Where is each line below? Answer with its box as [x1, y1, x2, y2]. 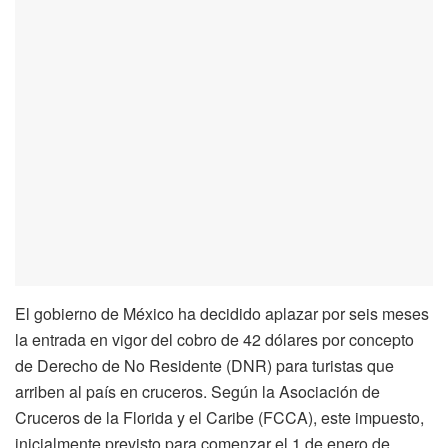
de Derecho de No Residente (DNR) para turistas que [15, 353, 394, 377]
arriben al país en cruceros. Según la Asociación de [15, 379, 380, 403]
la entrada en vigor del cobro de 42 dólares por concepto [15, 327, 414, 351]
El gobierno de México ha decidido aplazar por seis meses [15, 301, 429, 325]
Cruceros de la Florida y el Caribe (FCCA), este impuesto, [15, 405, 424, 429]
